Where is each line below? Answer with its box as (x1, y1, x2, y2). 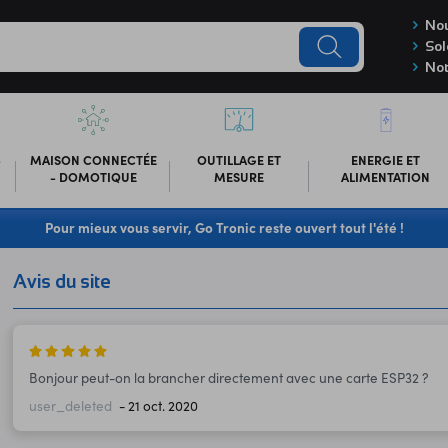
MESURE (214, 167, 265, 185)
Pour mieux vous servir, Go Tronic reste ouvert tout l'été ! (44, 217, 404, 237)
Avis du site (13, 270, 112, 292)
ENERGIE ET (351, 150, 421, 168)
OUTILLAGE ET (197, 150, 282, 168)
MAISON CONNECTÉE (29, 150, 157, 168)
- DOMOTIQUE (49, 167, 137, 185)
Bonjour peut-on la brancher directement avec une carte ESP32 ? (28, 367, 429, 387)
